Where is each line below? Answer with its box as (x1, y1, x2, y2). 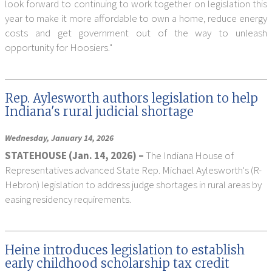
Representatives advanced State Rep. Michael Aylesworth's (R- (5, 163, 262, 177)
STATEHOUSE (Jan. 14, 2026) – (5, 149, 146, 162)
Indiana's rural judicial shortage (5, 104, 194, 119)
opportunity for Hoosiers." (5, 41, 112, 54)
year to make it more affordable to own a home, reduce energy (5, 12, 267, 25)
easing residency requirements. (5, 192, 131, 206)
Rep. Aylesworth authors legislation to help (5, 90, 258, 106)
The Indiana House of (146, 149, 234, 162)
